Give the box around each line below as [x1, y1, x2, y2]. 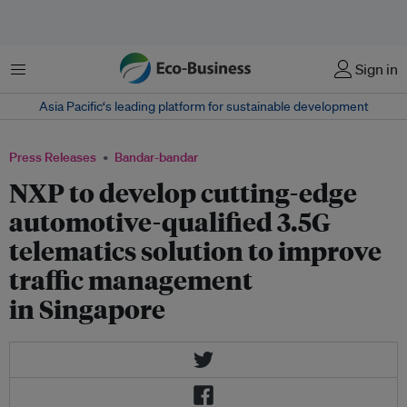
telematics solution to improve [9, 233, 382, 267]
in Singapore [9, 292, 165, 325]
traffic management [9, 263, 253, 296]
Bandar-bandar [114, 149, 198, 165]
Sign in [355, 60, 398, 78]
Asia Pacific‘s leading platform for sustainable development [38, 98, 369, 114]
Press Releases [9, 149, 96, 165]
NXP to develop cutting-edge [9, 175, 357, 209]
